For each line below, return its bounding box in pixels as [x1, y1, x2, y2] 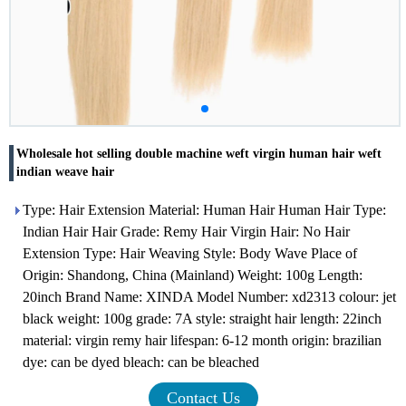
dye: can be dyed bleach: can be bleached [23, 354, 259, 370]
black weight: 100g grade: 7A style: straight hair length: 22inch [23, 311, 382, 326]
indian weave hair [16, 165, 114, 179]
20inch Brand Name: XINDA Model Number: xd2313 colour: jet [23, 289, 396, 304]
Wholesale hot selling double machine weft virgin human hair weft [16, 147, 382, 160]
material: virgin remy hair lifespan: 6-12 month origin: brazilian [23, 333, 382, 348]
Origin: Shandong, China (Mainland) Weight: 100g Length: [23, 267, 362, 283]
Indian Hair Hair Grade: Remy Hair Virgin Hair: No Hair [23, 224, 350, 239]
